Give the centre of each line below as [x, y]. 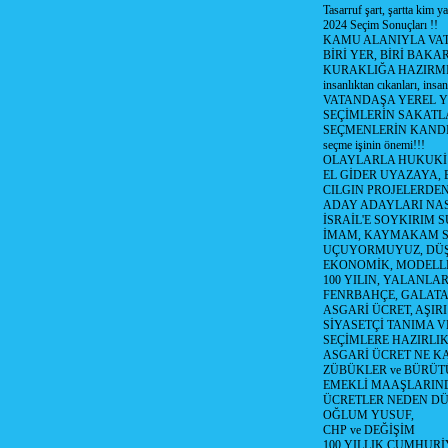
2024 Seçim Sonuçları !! [380, 25]
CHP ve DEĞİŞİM [368, 430]
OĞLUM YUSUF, [368, 415]
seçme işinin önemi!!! [373, 145]
